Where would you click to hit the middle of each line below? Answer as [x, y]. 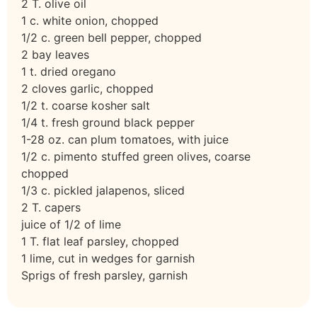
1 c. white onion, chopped [90, 20]
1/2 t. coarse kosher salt [86, 105]
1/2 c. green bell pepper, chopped [111, 37]
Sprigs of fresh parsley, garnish [104, 275]
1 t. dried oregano [69, 71]
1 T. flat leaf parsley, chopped [100, 241]
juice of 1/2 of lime [71, 224]
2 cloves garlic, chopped [87, 88]
